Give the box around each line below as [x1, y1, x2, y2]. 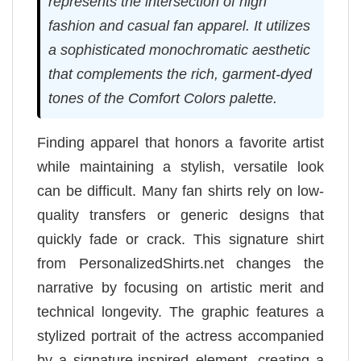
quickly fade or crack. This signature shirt [37, 231, 324, 248]
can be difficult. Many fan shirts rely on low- [37, 183, 324, 200]
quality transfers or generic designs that [37, 207, 324, 224]
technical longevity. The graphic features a [37, 304, 324, 321]
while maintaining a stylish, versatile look [37, 159, 324, 176]
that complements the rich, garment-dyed [48, 66, 312, 83]
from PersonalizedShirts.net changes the [37, 255, 324, 272]
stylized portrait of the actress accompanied [37, 328, 324, 345]
